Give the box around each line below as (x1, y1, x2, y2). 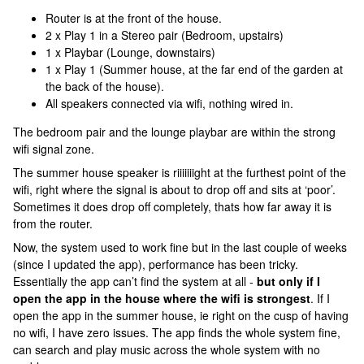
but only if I (257, 273, 320, 289)
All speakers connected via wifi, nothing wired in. (45, 95, 293, 111)
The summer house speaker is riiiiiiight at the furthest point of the (13, 164, 346, 180)
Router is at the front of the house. (45, 10, 225, 26)
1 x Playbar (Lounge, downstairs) (45, 44, 215, 60)
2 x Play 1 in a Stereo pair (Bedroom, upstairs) (45, 27, 284, 43)
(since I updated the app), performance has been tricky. (13, 256, 298, 272)
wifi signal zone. (13, 141, 94, 157)
